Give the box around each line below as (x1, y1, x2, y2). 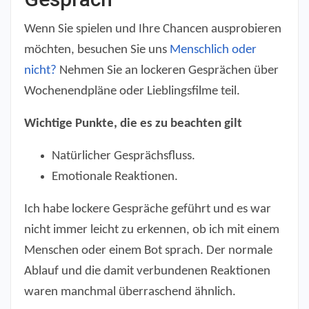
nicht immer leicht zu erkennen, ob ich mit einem (24, 223, 279, 237)
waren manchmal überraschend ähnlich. (24, 286, 236, 299)
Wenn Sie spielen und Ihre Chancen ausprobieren (24, 23, 281, 37)
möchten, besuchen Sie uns (24, 43, 170, 57)
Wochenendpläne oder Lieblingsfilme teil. (24, 85, 240, 99)
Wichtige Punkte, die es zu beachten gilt (24, 117, 242, 131)
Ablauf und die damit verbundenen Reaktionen (24, 265, 270, 279)
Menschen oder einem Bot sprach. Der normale (24, 244, 272, 258)
